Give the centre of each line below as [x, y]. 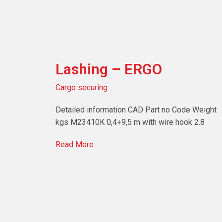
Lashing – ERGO [109, 69]
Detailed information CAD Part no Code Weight [136, 110]
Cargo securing [82, 87]
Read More [75, 144]
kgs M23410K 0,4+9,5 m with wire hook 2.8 [130, 122]
